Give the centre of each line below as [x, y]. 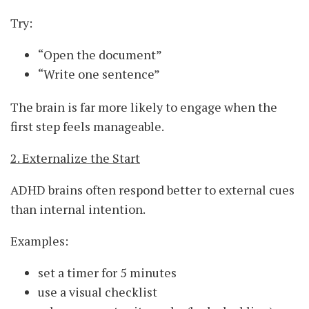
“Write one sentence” [99, 74]
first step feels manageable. [87, 127]
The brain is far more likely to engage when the [144, 107]
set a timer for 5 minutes [107, 273]
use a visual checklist [98, 292]
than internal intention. [78, 209]
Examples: [39, 241]
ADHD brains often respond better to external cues [152, 190]
